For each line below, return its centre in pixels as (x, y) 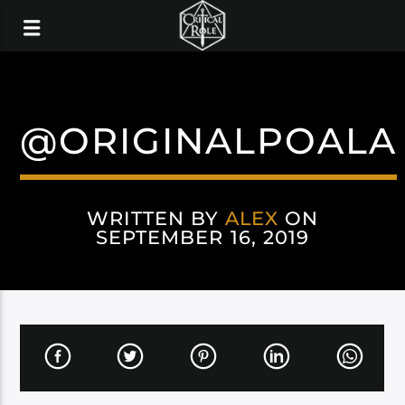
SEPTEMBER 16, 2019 (202, 237)
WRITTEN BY (156, 218)
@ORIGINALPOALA (209, 141)
